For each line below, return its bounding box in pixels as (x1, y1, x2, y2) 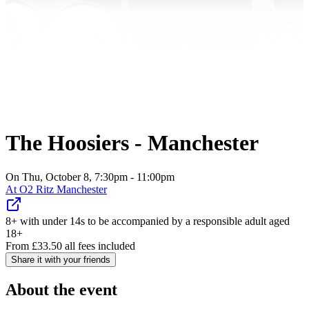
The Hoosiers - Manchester (6, 130, 259, 156)
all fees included (62, 239, 135, 252)
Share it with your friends (11, 254, 110, 265)
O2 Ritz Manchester (19, 183, 107, 195)
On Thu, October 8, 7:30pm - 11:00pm (6, 170, 175, 183)
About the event (6, 280, 117, 299)
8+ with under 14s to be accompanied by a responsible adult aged (6, 215, 290, 227)
